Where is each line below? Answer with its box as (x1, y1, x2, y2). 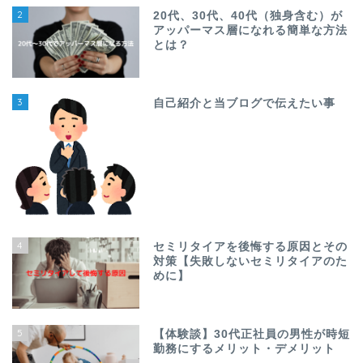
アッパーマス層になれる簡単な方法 (153, 23, 348, 36)
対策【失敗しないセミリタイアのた (153, 254, 348, 267)
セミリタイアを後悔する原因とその (153, 240, 348, 253)
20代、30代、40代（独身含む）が (153, 9, 344, 22)
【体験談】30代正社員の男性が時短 (153, 328, 351, 340)
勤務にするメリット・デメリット (153, 343, 336, 355)
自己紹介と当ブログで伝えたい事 (153, 97, 336, 110)
